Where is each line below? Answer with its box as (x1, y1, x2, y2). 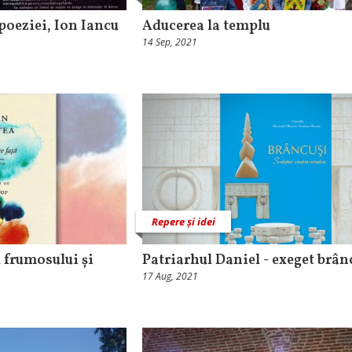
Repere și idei (152, 214, 215, 229)
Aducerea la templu (142, 16, 270, 37)
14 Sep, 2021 (142, 35, 197, 49)
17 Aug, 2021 (142, 269, 198, 283)
